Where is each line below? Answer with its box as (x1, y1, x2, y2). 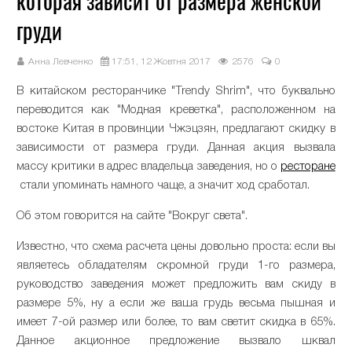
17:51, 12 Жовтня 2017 (112, 57, 211, 66)
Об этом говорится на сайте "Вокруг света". (16, 210, 248, 222)
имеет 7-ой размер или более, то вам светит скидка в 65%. (16, 316, 335, 328)
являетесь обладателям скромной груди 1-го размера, (16, 259, 335, 271)
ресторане (280, 160, 335, 172)
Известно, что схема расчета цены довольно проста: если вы (16, 240, 335, 252)
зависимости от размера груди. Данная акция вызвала (16, 141, 335, 153)
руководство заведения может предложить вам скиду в (16, 278, 335, 290)
